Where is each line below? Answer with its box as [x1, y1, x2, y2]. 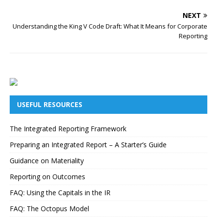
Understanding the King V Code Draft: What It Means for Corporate [13, 22, 207, 31]
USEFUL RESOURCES [17, 100, 82, 109]
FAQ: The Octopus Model [10, 204, 89, 214]
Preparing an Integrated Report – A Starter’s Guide [10, 140, 167, 150]
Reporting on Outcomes [10, 172, 85, 182]
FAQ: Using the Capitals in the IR [10, 188, 110, 198]
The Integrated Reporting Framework [10, 124, 126, 134]
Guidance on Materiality [10, 156, 84, 166]
